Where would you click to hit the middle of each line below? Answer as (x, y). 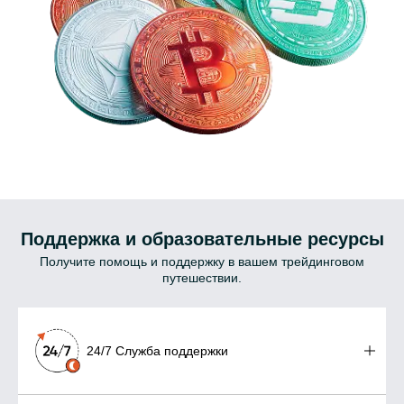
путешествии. (202, 277)
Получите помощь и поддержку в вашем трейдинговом (202, 261)
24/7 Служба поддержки (157, 350)
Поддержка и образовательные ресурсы (202, 239)
